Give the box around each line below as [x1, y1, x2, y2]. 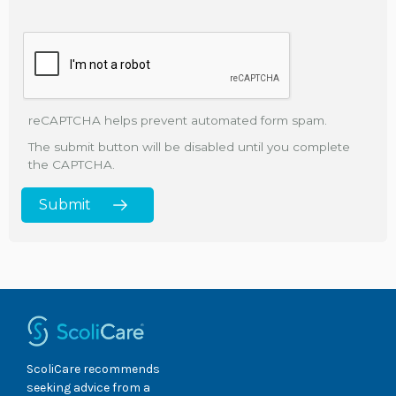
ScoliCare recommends [27, 361, 160, 377]
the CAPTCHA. [28, 157, 115, 172]
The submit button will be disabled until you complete [28, 140, 350, 155]
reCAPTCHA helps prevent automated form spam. [28, 113, 327, 128]
